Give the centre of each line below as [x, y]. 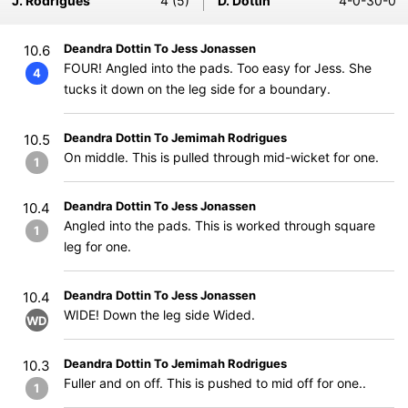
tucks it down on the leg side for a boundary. [197, 89]
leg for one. [97, 246]
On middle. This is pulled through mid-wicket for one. [221, 157]
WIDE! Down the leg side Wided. [159, 315]
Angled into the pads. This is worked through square [219, 225]
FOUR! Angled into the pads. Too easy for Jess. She [218, 68]
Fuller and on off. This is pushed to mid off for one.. [215, 383]
